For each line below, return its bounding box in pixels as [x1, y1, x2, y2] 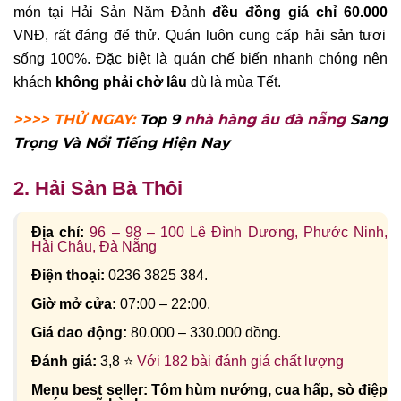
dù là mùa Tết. [187, 74, 281, 90]
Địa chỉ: [31, 224, 90, 240]
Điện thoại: [31, 267, 108, 283]
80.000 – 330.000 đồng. [127, 324, 281, 340]
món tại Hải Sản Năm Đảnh [13, 4, 213, 21]
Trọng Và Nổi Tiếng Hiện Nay [13, 134, 230, 152]
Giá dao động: [31, 324, 127, 340]
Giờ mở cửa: [31, 295, 120, 311]
